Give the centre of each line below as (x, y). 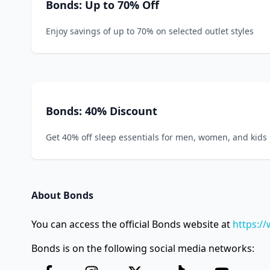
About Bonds (62, 195)
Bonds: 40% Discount (102, 111)
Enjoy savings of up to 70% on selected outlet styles (150, 31)
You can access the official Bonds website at (132, 224)
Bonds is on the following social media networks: (143, 248)
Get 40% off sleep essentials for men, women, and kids (156, 137)
